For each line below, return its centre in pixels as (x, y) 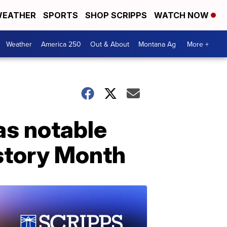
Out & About (110, 44)
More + (198, 44)
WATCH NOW (182, 15)
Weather (19, 44)
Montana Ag (157, 44)
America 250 (61, 44)
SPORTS (61, 15)
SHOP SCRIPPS (116, 15)
